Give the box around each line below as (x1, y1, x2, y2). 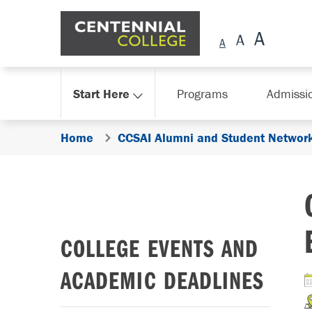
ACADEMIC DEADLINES (61, 264, 265, 295)
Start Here (72, 85, 130, 102)
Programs (177, 85, 228, 102)
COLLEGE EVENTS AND (61, 232, 259, 263)
